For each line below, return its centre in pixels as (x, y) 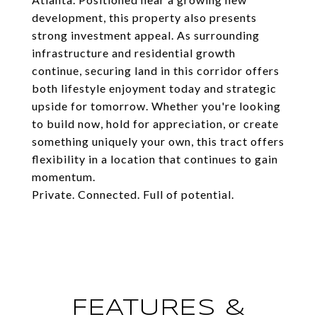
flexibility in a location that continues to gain (155, 159)
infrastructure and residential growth (134, 53)
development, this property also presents (144, 17)
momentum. (64, 177)
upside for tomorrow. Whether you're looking (156, 106)
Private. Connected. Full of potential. (133, 194)
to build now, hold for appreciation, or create (155, 123)
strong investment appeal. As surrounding (146, 35)
